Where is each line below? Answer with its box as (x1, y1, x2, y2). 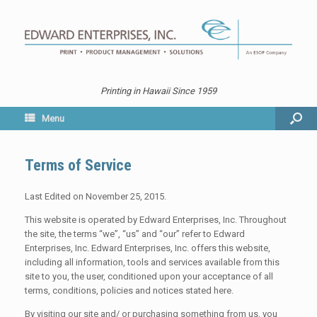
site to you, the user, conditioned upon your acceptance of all (25, 270, 273, 282)
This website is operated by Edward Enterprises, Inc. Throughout (25, 214, 287, 225)
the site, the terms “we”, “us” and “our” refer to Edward (25, 228, 245, 239)
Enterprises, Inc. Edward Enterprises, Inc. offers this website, (25, 242, 270, 253)
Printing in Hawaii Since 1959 (100, 85, 217, 96)
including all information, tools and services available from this (25, 256, 279, 267)
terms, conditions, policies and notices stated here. (25, 284, 234, 296)
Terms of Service (25, 156, 132, 174)
